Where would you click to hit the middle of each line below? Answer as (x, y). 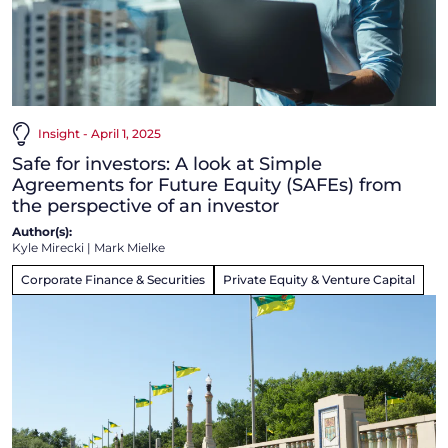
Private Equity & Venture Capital (319, 280)
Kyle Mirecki (48, 248)
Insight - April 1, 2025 (99, 134)
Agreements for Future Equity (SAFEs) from (207, 185)
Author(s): (42, 232)
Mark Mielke (129, 248)
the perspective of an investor (145, 206)
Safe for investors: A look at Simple (167, 164)
